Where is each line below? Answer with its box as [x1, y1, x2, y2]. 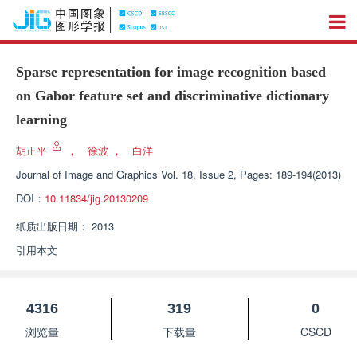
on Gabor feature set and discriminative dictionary [16, 88, 329, 104]
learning [16, 112, 67, 127]
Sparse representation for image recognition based [16, 64, 326, 80]
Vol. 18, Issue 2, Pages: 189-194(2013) [161, 167, 341, 182]
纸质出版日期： [16, 218, 88, 233]
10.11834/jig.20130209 [45, 190, 148, 206]
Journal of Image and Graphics [16, 167, 158, 182]
